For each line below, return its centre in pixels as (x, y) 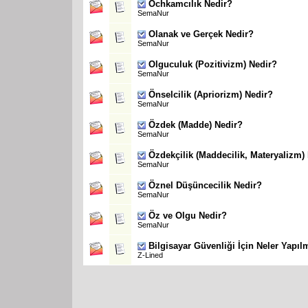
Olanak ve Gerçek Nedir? (201, 34)
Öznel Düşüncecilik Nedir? (205, 185)
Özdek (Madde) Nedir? (196, 124)
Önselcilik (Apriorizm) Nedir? (211, 94)
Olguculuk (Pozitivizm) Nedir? (213, 64)
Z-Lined (150, 255)
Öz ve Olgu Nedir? (188, 215)
